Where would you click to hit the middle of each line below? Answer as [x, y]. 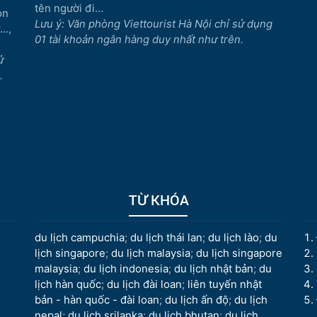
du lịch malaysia [151, 253]
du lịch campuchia [80, 237]
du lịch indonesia [126, 269]
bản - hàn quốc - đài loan [97, 300]
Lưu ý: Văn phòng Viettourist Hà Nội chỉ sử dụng [154, 24]
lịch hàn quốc [68, 284]
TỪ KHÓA [158, 200]
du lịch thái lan [166, 237]
